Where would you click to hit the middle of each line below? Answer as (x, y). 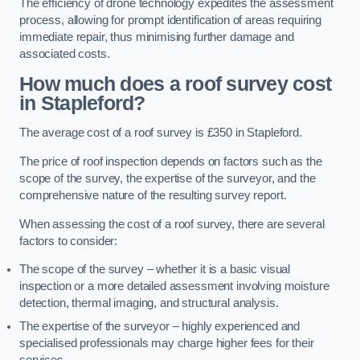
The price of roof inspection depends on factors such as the (171, 162)
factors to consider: (69, 241)
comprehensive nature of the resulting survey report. (153, 196)
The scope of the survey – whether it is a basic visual (155, 270)
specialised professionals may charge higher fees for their (167, 344)
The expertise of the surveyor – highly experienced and (160, 327)
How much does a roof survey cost (176, 84)
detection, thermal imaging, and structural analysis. (149, 303)
